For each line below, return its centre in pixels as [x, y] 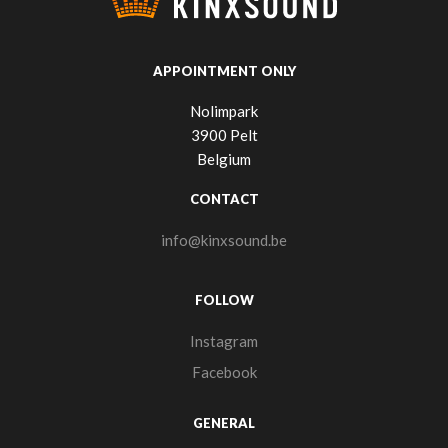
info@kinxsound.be [224, 240]
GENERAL [224, 423]
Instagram [224, 341]
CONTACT [224, 199]
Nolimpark [224, 111]
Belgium [224, 159]
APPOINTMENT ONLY [224, 71]
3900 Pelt [224, 135]
